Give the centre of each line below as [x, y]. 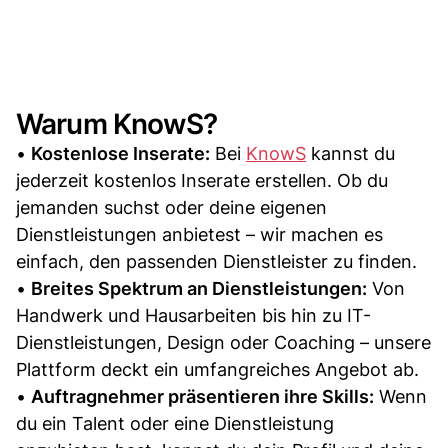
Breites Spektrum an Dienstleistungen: [199, 288]
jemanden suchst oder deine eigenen [171, 207]
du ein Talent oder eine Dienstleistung [175, 423]
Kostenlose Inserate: [120, 153]
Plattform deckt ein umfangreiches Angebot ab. [217, 369]
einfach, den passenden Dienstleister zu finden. [216, 261]
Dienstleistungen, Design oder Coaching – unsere [223, 342]
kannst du [350, 153]
